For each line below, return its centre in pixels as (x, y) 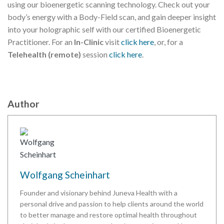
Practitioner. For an (41, 42)
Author (23, 104)
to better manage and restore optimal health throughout (108, 214)
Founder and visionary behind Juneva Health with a (99, 192)
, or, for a (168, 42)
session (95, 54)
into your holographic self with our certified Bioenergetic (104, 29)
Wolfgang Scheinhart (65, 174)
